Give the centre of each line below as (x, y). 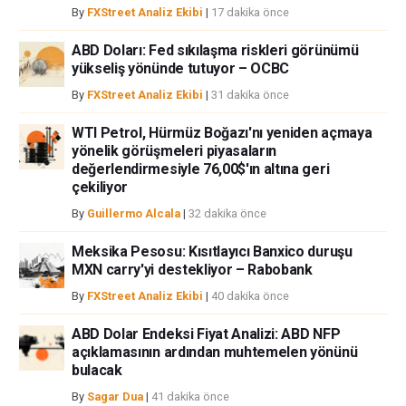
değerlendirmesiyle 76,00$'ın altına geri (201, 169)
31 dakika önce (250, 94)
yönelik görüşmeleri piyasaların (174, 150)
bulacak (97, 370)
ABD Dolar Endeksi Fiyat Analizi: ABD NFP (206, 333)
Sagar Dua (115, 396)
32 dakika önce (227, 213)
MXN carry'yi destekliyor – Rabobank (192, 269)
